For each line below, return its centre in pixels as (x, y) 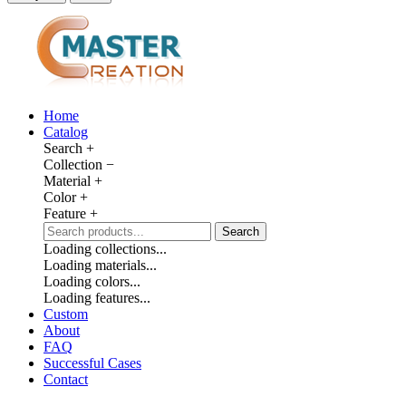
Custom (66, 314)
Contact (66, 379)
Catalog (66, 131)
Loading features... (97, 297)
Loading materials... (100, 265)
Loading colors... (92, 281)
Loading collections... (105, 248)
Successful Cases (92, 362)
